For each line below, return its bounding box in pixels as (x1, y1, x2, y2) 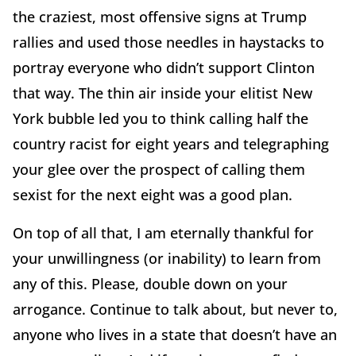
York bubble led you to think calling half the (13, 108, 308, 128)
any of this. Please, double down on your (13, 273, 288, 293)
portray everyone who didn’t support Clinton (13, 57, 315, 77)
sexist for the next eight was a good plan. (13, 184, 296, 204)
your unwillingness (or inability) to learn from (13, 248, 321, 268)
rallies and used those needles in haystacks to (13, 32, 324, 52)
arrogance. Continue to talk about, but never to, (13, 299, 338, 319)
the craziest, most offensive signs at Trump (13, 6, 307, 26)
